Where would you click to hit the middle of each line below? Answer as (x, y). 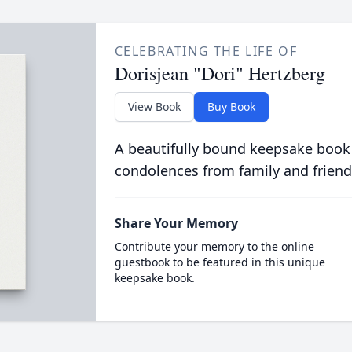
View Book (154, 106)
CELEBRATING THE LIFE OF (206, 51)
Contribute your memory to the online (214, 246)
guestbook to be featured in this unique (220, 262)
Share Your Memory (176, 223)
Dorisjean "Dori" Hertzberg (220, 73)
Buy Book (231, 106)
